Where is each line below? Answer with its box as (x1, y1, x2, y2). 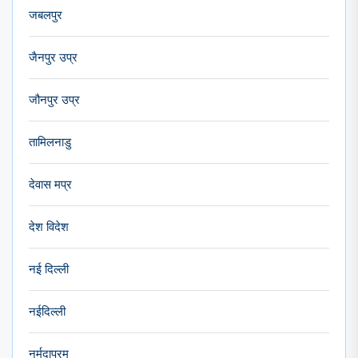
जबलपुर (29, 7, 62, 22)
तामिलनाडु (29, 134, 71, 149)
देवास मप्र (29, 177, 72, 192)
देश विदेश (29, 219, 69, 234)
